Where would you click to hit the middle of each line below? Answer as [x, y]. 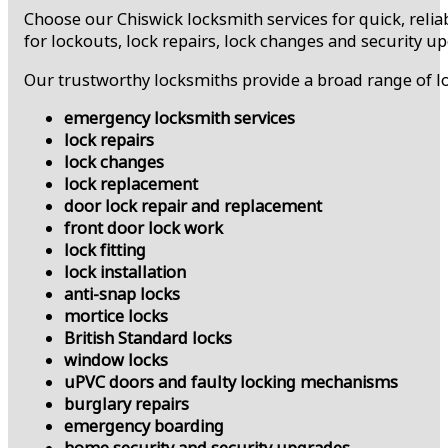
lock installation [125, 271]
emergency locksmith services [179, 117]
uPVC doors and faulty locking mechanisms [231, 381]
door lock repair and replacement [193, 205]
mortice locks [116, 315]
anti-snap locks [122, 293]
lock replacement [131, 183]
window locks [116, 359]
